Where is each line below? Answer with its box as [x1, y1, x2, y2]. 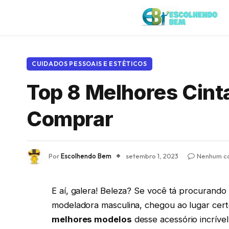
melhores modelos [52, 214, 132, 224]
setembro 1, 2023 [126, 152, 178, 161]
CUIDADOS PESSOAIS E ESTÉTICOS [32, 60, 147, 67]
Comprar [27, 106, 113, 131]
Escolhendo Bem [61, 152, 111, 161]
